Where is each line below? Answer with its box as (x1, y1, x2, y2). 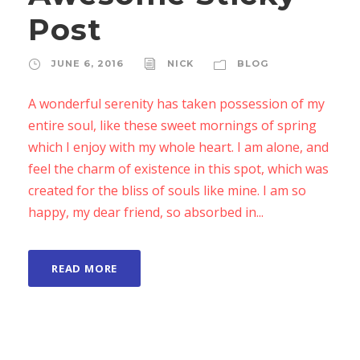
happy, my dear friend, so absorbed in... (28, 203, 264, 221)
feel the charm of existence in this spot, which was (28, 160, 329, 178)
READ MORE (51, 261, 118, 276)
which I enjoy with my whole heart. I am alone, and (28, 138, 329, 156)
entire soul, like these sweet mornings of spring (28, 117, 317, 134)
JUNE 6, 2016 (51, 58, 124, 69)
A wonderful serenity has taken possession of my (28, 95, 325, 112)
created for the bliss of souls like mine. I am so (28, 182, 306, 199)
